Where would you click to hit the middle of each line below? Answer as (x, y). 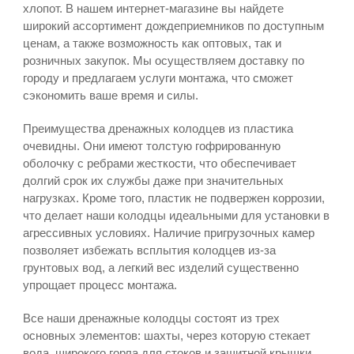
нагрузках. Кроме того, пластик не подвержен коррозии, (173, 198)
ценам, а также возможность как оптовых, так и (152, 43)
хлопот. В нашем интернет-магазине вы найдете (153, 8)
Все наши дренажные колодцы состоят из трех (151, 318)
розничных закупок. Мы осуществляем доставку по (163, 60)
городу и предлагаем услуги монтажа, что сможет (158, 78)
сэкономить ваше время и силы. (110, 95)
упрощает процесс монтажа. (100, 285)
